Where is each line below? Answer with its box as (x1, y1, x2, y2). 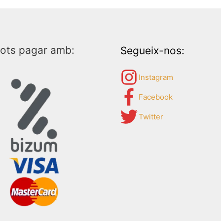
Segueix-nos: (120, 44, 184, 57)
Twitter (139, 111, 163, 121)
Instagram (139, 72, 173, 82)
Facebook (139, 92, 173, 102)
